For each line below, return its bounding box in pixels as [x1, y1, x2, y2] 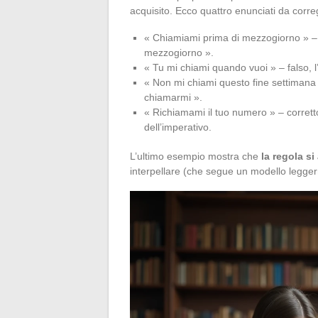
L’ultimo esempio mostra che [130, 150, 261, 163]
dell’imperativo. [144, 121, 212, 133]
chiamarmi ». [144, 92, 202, 104]
